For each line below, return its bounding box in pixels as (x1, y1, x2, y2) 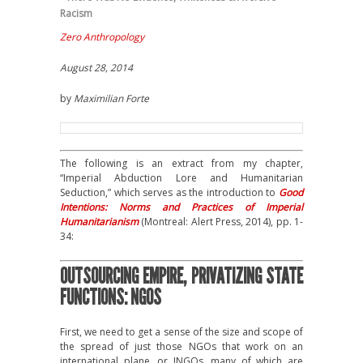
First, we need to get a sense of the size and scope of (60, 325, 303, 339)
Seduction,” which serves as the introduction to (60, 186, 279, 199)
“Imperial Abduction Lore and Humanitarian (60, 171, 303, 185)
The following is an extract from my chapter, (60, 156, 303, 170)
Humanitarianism (60, 215, 139, 228)
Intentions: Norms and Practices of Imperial (60, 200, 303, 214)
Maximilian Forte (74, 92, 149, 105)
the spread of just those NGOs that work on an (60, 340, 303, 353)
